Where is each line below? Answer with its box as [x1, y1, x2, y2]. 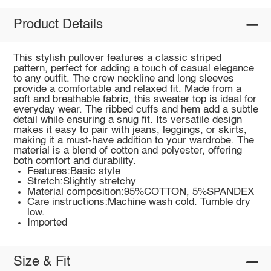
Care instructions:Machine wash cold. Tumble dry [27, 197, 251, 207]
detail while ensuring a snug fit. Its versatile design [13, 114, 242, 125]
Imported [27, 217, 68, 228]
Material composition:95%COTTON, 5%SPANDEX [27, 186, 255, 197]
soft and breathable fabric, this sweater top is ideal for [13, 94, 256, 105]
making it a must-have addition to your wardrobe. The [13, 135, 254, 146]
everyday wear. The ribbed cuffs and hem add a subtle [13, 104, 258, 115]
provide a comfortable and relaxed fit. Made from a [13, 83, 241, 94]
